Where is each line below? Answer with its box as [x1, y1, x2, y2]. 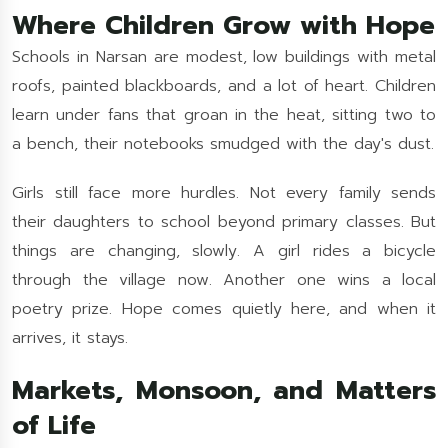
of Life [12, 406, 96, 445]
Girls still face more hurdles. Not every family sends [12, 181, 436, 205]
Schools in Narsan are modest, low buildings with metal [12, 45, 436, 69]
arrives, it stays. [12, 326, 128, 350]
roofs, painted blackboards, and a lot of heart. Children [12, 74, 436, 98]
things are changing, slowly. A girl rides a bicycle [12, 239, 436, 263]
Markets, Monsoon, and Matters [12, 371, 436, 410]
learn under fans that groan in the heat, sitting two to [12, 103, 436, 127]
